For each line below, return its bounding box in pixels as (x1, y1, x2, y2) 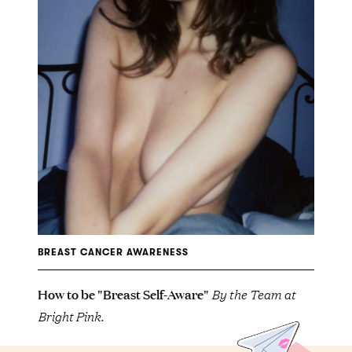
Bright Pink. (38, 306, 104, 325)
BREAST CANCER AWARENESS (38, 247, 189, 258)
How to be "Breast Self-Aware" (38, 284, 211, 302)
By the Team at (211, 284, 295, 303)
